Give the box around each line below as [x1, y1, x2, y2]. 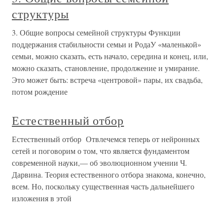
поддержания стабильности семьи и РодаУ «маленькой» [12, 39, 201, 49]
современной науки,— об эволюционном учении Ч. [12, 157, 187, 168]
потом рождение [12, 86, 68, 97]
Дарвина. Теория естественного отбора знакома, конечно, [12, 169, 206, 180]
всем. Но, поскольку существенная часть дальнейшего [12, 181, 194, 191]
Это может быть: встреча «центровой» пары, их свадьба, [12, 74, 203, 85]
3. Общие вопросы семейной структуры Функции [12, 27, 181, 37]
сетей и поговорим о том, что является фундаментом [12, 146, 189, 156]
